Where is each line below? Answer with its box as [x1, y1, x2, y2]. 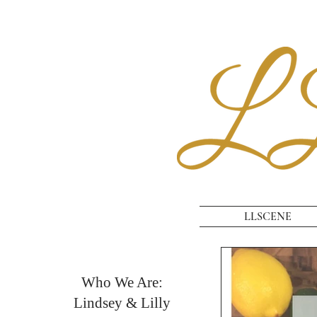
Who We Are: [81, 274, 163, 291]
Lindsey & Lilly [73, 294, 171, 311]
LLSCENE [243, 209, 292, 224]
